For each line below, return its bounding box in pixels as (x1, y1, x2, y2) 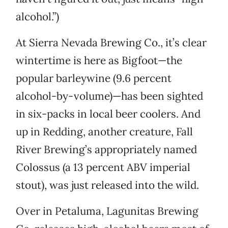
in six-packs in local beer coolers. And (16, 107, 201, 121)
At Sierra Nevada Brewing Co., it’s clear (16, 36, 207, 50)
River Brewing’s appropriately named (16, 142, 197, 157)
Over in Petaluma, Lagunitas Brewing (16, 204, 198, 218)
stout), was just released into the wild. (16, 178, 199, 192)
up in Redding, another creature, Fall (16, 125, 193, 139)
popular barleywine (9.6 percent (16, 71, 172, 85)
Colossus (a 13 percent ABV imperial (16, 160, 190, 175)
